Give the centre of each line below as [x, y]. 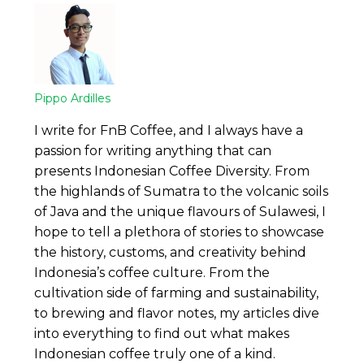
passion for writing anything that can [153, 151]
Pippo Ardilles [73, 99]
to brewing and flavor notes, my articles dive [177, 314]
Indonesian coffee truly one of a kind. [155, 354]
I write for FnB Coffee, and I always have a [169, 131]
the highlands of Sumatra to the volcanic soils [182, 192]
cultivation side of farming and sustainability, [177, 293]
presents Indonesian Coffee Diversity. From [172, 171]
